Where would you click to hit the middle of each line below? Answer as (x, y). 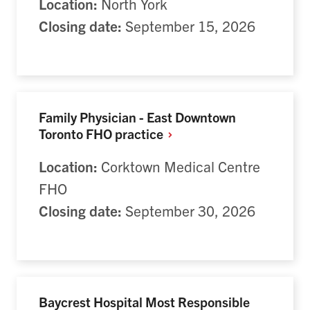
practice (140, 133)
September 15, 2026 (189, 25)
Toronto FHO (77, 133)
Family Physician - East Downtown (137, 116)
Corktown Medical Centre (179, 166)
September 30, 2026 (189, 211)
